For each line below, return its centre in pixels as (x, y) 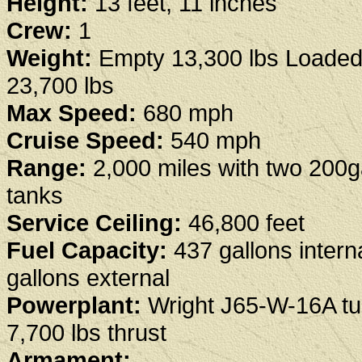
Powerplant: (74, 305)
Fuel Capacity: (87, 250)
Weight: (53, 58)
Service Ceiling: (94, 223)
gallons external (88, 278)
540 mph (216, 141)
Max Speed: (72, 113)
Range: (46, 168)
